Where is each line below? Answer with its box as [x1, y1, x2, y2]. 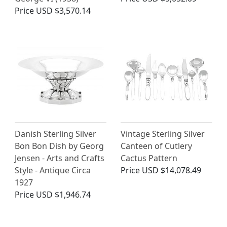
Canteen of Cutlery [121, 140, 192, 152]
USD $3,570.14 [36, 5, 91, 17]
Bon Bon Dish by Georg [15, 140, 104, 152]
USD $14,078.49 [142, 164, 201, 176]
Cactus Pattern [121, 152, 177, 164]
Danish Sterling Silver [15, 128, 96, 139]
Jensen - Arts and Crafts [15, 152, 104, 164]
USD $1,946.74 [36, 188, 91, 200]
